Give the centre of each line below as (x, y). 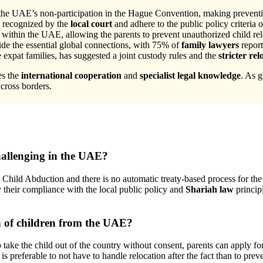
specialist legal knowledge (190, 76)
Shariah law (210, 189)
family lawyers (210, 45)
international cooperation (71, 76)
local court (91, 24)
